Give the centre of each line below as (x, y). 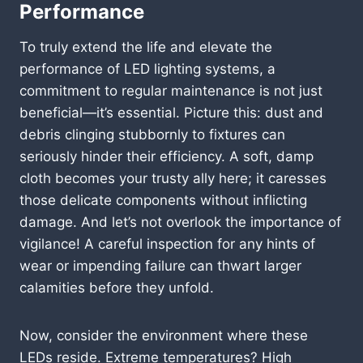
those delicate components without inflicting (163, 200)
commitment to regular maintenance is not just (171, 90)
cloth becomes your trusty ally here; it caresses (173, 178)
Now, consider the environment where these (164, 335)
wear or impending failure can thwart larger (160, 265)
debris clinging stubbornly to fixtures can (152, 134)
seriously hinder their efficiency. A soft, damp (167, 156)
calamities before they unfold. (117, 287)
